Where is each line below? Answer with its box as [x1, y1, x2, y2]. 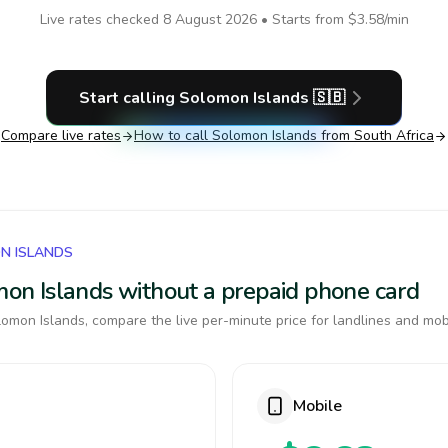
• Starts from [256, 10, 348, 29]
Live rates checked [39, 10, 163, 29]
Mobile [293, 395, 342, 417]
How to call [134, 126, 212, 145]
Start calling [79, 87, 179, 109]
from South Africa [317, 126, 434, 145]
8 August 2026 [162, 10, 257, 29]
